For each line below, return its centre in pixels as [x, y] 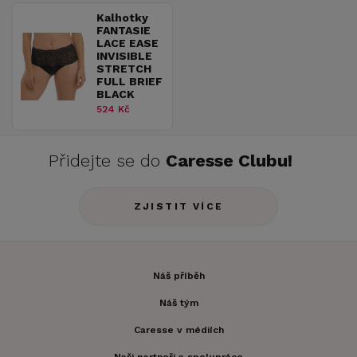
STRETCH [124, 69]
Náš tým [178, 303]
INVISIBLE [124, 56]
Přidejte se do [107, 161]
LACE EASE [127, 43]
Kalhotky [122, 18]
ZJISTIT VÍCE [178, 207]
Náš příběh [178, 276]
